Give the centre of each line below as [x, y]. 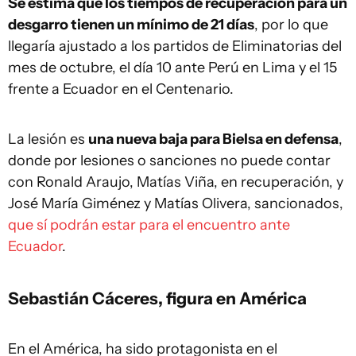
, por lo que [291, 25]
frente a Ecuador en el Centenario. [121, 89]
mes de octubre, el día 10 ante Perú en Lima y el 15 [172, 68]
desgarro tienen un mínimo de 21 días [131, 25]
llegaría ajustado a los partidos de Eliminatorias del [175, 46]
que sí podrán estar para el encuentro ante [149, 225]
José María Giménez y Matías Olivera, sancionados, [176, 203]
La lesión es [48, 139]
